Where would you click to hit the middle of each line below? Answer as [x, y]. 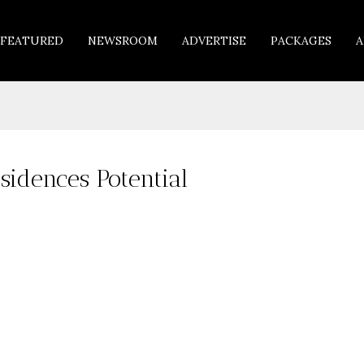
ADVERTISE [214, 41]
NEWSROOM [123, 41]
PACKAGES [301, 41]
